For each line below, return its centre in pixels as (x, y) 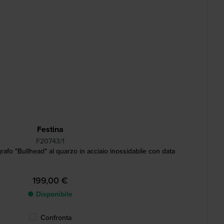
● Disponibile (50, 194)
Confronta (56, 218)
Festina (50, 129)
